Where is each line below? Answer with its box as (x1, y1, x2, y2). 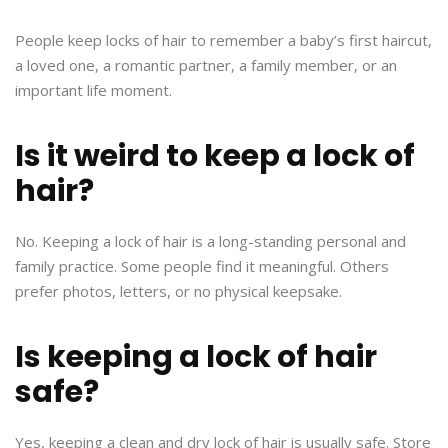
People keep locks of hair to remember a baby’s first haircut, (15, 30, 432, 51)
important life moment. (15, 80, 172, 101)
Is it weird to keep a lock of (15, 135, 415, 178)
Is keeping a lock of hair (15, 336, 377, 379)
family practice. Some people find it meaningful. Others (15, 256, 389, 277)
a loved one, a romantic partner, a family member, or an (15, 55, 397, 76)
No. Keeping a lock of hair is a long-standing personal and (15, 231, 406, 252)
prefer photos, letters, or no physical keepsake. (15, 281, 342, 302)
